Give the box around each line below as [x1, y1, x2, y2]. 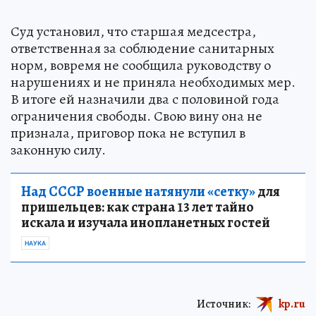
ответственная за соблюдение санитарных [11, 39, 274, 59]
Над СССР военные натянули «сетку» [21, 182, 255, 202]
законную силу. [11, 140, 106, 160]
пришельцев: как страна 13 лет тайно [21, 197, 254, 217]
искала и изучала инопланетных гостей [21, 213, 270, 233]
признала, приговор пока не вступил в [11, 123, 245, 143]
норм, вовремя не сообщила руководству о [11, 56, 271, 75]
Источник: [197, 296, 250, 312]
